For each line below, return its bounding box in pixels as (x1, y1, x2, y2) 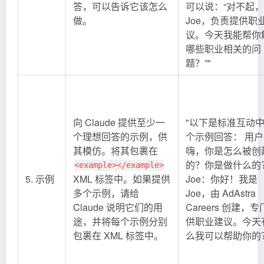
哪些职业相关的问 (186, 41, 261, 55)
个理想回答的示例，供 (73, 129, 167, 143)
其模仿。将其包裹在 (73, 143, 158, 157)
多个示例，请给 (73, 186, 139, 200)
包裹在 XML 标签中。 (73, 228, 163, 242)
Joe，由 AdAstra (186, 186, 256, 200)
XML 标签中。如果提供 (73, 171, 170, 186)
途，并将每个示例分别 (73, 214, 167, 228)
